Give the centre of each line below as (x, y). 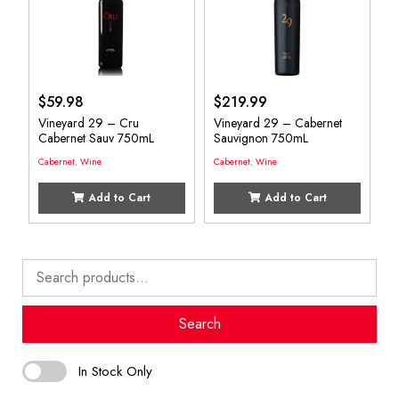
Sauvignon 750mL (261, 138)
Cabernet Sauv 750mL (96, 138)
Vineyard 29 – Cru (88, 123)
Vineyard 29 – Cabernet (278, 123)
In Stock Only (115, 371)
